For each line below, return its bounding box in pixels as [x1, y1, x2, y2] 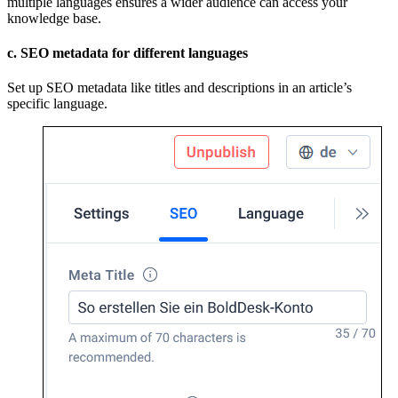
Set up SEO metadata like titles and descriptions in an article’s [7, 80, 352, 96]
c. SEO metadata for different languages [7, 44, 248, 60]
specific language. [7, 96, 107, 112]
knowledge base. [7, 10, 101, 26]
